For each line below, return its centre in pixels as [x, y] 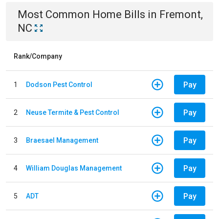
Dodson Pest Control [59, 84]
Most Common [55, 14]
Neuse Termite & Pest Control [73, 112]
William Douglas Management [74, 168]
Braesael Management [62, 140]
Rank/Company [38, 56]
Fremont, [181, 14]
